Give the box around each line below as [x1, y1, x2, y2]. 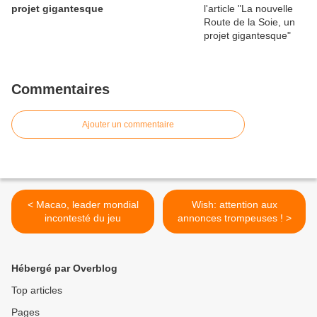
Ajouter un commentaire [82, 120, 174, 130]
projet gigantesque [11, 3, 103, 15]
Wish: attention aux [191, 199, 277, 211]
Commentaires [11, 81, 110, 98]
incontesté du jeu [45, 212, 121, 224]
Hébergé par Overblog [11, 263, 117, 275]
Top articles [11, 284, 62, 296]
